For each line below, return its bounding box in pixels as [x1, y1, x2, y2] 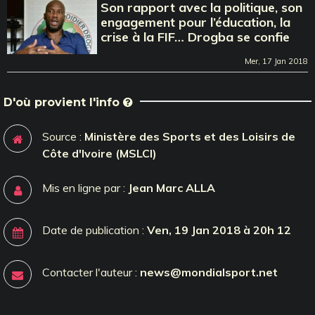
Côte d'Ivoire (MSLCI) [42, 146, 157, 160]
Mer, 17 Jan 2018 [245, 56, 308, 66]
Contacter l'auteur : [42, 264, 140, 279]
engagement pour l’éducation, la [101, 13, 291, 30]
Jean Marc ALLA [128, 180, 215, 195]
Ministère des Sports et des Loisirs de [84, 129, 295, 143]
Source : [42, 129, 84, 143]
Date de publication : [42, 222, 147, 237]
